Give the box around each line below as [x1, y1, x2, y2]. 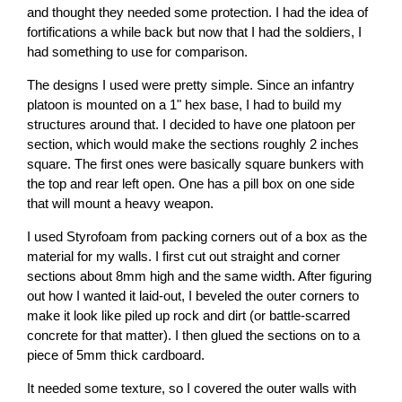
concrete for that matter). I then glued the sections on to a [27, 328, 360, 343]
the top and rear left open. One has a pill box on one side [27, 176, 354, 191]
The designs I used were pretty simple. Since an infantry [27, 77, 354, 92]
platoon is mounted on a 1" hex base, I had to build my [27, 97, 342, 112]
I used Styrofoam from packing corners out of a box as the [27, 229, 367, 244]
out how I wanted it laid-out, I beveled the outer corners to [27, 288, 359, 303]
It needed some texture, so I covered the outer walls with [27, 380, 356, 396]
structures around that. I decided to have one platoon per [27, 117, 355, 132]
